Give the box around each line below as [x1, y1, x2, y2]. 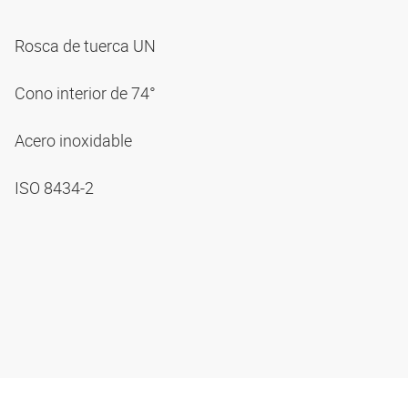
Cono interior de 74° [15, 82, 159, 105]
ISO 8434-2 [15, 177, 97, 199]
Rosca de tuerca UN [15, 35, 159, 57]
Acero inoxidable [15, 129, 136, 152]
